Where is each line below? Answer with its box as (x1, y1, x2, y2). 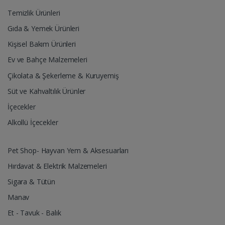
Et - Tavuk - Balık (8, 208, 61, 218)
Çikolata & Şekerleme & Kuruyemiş (8, 70, 119, 80)
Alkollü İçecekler (8, 118, 58, 128)
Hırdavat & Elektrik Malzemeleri (8, 161, 107, 171)
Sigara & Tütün (8, 176, 55, 186)
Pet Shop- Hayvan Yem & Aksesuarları (8, 145, 129, 155)
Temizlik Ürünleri (8, 8, 60, 18)
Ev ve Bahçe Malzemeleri (8, 55, 87, 65)
